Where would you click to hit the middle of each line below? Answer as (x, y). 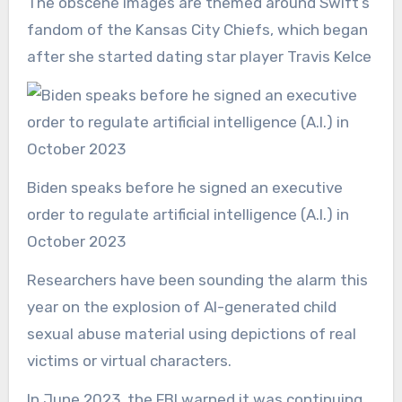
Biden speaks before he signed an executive (31, 188)
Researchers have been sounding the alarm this (197, 280)
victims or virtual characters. (131, 361)
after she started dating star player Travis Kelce (199, 57)
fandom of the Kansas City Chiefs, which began (197, 30)
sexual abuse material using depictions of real (191, 334)
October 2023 (76, 242)
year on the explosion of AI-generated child (181, 307)
